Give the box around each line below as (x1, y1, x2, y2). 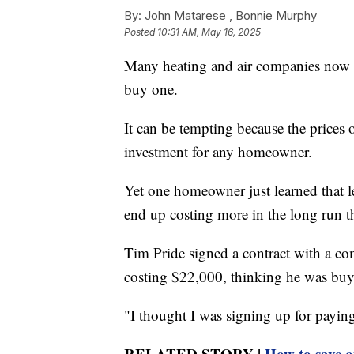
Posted (124, 26, 157, 39)
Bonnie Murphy (235, 8, 317, 24)
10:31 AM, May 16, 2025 (157, 26, 261, 39)
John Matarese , (141, 8, 235, 24)
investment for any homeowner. (124, 141, 312, 162)
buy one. (124, 79, 178, 100)
